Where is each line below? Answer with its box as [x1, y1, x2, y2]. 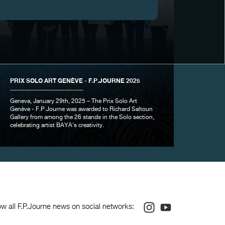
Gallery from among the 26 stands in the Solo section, [10, 115, 154, 121]
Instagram [154, 199, 195, 209]
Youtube [170, 199, 205, 209]
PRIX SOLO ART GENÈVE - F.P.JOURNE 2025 [10, 77, 140, 85]
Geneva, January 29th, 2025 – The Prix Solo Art [10, 98, 137, 105]
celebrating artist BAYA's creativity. [10, 123, 104, 129]
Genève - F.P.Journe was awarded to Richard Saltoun [10, 106, 153, 113]
